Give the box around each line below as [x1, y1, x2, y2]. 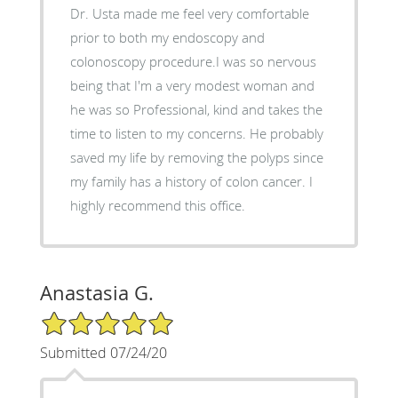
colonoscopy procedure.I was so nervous [69, 52, 316, 70]
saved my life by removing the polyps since [69, 147, 323, 166]
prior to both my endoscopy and [69, 28, 265, 46]
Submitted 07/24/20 [39, 342, 167, 362]
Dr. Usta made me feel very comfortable [69, 4, 309, 22]
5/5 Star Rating [39, 308, 128, 326]
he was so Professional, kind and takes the [69, 99, 213, 118]
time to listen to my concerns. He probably [69, 123, 250, 142]
